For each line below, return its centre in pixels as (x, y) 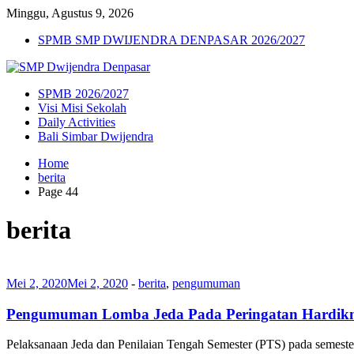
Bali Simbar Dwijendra (96, 136)
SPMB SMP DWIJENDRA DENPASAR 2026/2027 (171, 40)
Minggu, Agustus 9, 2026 (70, 13)
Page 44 (58, 192)
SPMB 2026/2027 (83, 94)
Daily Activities (77, 122)
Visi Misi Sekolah (82, 108)
